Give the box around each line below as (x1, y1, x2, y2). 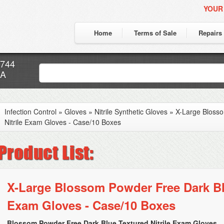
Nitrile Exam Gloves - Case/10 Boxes (4, 117, 121, 127)
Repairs (198, 28, 222, 37)
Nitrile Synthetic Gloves (94, 106, 167, 116)
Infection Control (4, 106, 56, 116)
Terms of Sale (134, 28, 176, 37)
